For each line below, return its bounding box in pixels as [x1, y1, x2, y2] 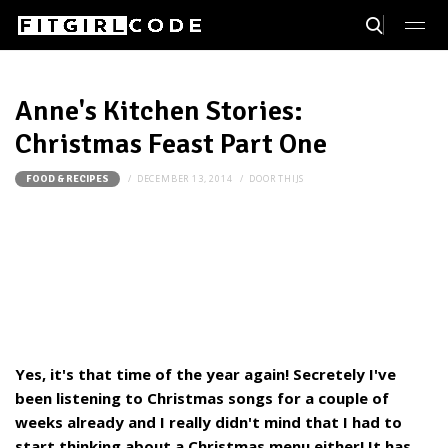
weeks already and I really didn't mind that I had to [15, 412, 402, 432]
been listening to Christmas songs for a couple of [15, 388, 389, 408]
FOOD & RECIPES [26, 173, 109, 185]
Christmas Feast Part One [15, 127, 327, 161]
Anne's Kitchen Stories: [15, 94, 303, 128]
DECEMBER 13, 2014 [136, 172, 233, 185]
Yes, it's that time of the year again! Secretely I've [15, 364, 396, 384]
